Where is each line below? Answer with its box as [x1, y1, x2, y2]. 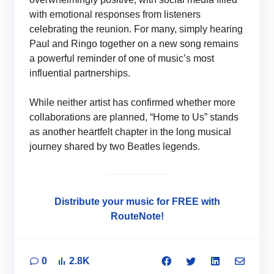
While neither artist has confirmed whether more [29, 97, 235, 108]
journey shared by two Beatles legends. [29, 141, 200, 152]
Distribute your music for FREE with [54, 196, 220, 207]
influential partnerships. [29, 68, 130, 78]
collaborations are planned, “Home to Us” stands [29, 112, 239, 122]
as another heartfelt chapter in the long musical [29, 127, 231, 137]
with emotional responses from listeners [29, 9, 201, 20]
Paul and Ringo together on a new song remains [29, 39, 239, 49]
